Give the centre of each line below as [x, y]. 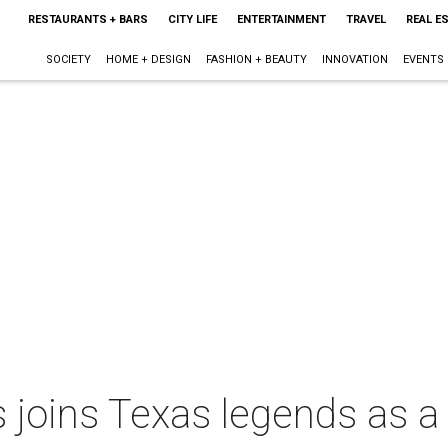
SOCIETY [68, 59]
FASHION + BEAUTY [256, 59]
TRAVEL [365, 19]
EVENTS [423, 59]
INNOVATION [354, 59]
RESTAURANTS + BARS [87, 19]
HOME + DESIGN [148, 59]
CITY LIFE [192, 19]
